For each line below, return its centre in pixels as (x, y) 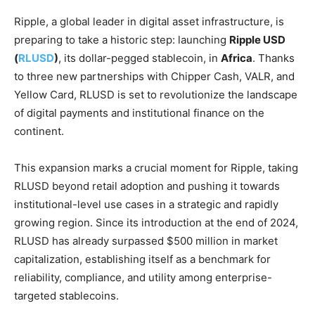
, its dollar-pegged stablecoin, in (140, 58)
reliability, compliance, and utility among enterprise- (143, 277)
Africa (237, 58)
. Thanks (274, 58)
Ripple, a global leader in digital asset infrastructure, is (149, 21)
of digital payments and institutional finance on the (139, 113)
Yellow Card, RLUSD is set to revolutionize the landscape (156, 95)
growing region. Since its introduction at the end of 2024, (156, 223)
